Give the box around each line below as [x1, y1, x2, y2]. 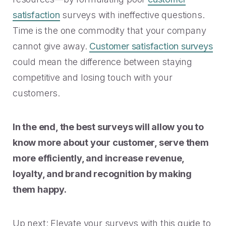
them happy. [13, 184, 67, 195]
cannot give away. [13, 41, 90, 52]
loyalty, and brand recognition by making [13, 168, 192, 180]
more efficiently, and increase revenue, [13, 153, 185, 164]
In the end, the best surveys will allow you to [13, 122, 204, 133]
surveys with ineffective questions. [60, 10, 205, 21]
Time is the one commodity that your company [13, 25, 206, 36]
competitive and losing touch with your [13, 72, 173, 83]
